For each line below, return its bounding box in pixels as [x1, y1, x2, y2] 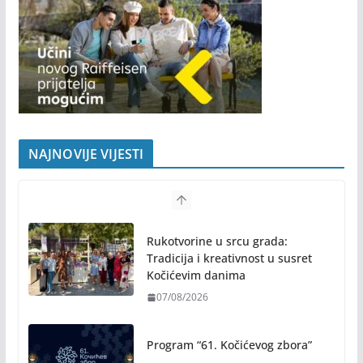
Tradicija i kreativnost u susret [146, 331, 312, 347]
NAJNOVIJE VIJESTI [28, 225, 144, 244]
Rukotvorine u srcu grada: [146, 314, 288, 330]
